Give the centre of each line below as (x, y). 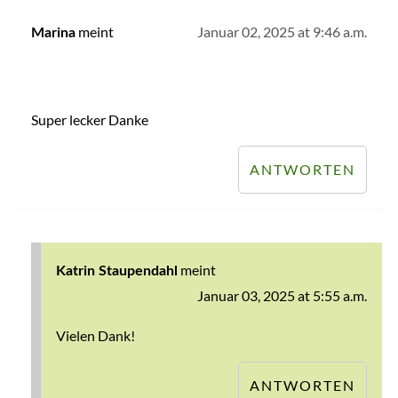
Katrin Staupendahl (116, 271)
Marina (53, 33)
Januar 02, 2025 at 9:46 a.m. (283, 32)
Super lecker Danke (89, 120)
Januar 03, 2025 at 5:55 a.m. (283, 296)
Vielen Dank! (95, 336)
